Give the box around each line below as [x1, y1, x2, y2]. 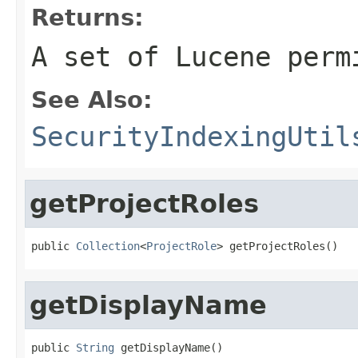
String [76, 340, 114, 354]
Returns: [31, 3, 144, 31]
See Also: [31, 86, 153, 113]
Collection [76, 239, 140, 253]
